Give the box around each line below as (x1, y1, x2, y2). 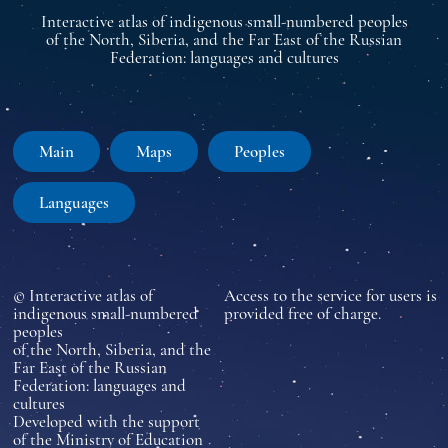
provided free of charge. (224, 302, 381, 324)
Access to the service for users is (224, 284, 437, 306)
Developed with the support (12, 410, 200, 432)
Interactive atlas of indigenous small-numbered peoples (40, 10, 408, 32)
